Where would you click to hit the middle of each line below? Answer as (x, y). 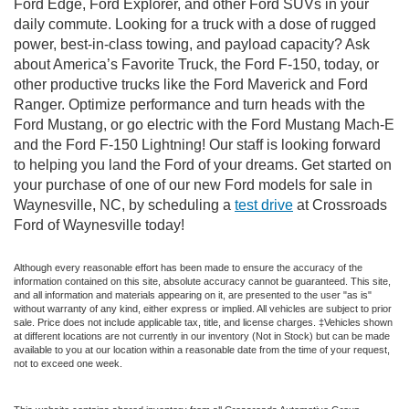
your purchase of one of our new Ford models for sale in (193, 184)
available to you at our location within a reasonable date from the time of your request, (202, 349)
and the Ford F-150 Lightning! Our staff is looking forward (197, 144)
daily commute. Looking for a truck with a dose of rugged (195, 24)
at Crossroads (340, 204)
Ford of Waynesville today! (99, 225)
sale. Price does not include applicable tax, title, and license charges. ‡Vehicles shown (203, 322)
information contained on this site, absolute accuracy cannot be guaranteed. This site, (202, 281)
